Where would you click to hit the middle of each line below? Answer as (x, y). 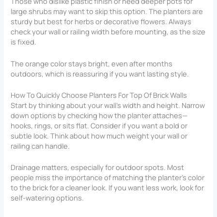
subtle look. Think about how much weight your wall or (99, 135)
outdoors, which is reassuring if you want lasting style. (100, 73)
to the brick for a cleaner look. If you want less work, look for (108, 188)
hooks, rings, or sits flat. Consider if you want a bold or (99, 125)
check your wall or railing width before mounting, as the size (108, 32)
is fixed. (24, 42)
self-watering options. (47, 198)
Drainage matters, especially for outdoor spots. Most (98, 167)
